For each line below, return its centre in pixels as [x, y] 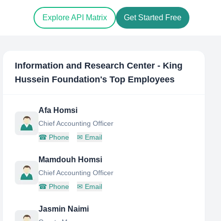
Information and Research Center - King [99, 66]
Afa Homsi [58, 110]
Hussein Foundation [58, 79]
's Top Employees [138, 79]
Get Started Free [153, 18]
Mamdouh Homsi [71, 160]
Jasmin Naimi [64, 209]
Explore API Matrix [75, 18]
